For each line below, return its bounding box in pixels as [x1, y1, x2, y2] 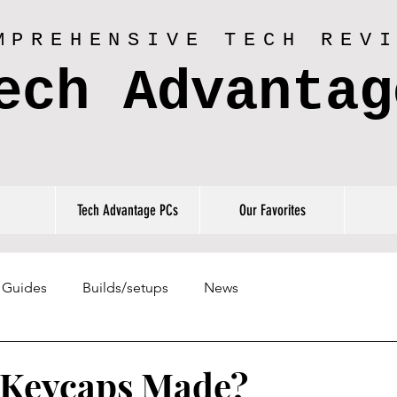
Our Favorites [238, 201, 306, 219]
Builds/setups [82, 279, 168, 296]
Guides [2, 279, 47, 296]
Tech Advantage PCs [77, 201, 178, 219]
